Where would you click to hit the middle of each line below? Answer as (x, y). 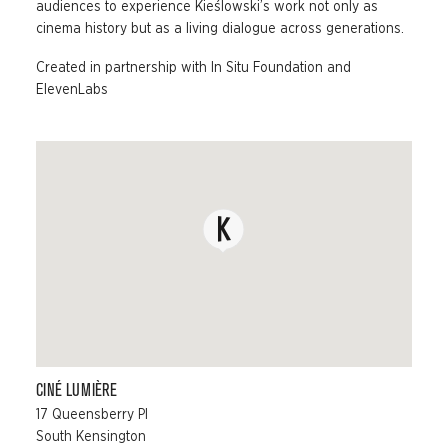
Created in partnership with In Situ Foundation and (193, 68)
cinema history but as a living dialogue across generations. (219, 28)
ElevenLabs (71, 90)
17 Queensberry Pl (91, 414)
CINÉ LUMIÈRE (76, 391)
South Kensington (90, 436)
